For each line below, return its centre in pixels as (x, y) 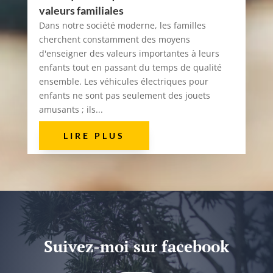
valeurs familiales (81, 10)
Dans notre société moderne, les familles (122, 25)
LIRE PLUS (94, 135)
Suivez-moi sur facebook (136, 246)
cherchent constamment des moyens (114, 39)
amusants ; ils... (71, 109)
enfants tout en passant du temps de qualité (130, 67)
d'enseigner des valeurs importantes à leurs (129, 53)
